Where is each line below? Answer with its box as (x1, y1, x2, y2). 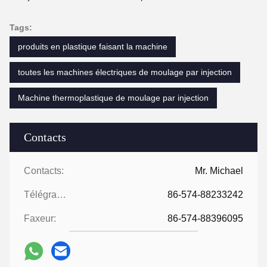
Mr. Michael (195, 166, 243, 176)
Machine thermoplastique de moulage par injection (18, 93, 209, 103)
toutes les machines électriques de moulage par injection (18, 67, 232, 77)
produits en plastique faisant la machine (18, 42, 167, 51)
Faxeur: (24, 213, 56, 223)
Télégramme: (57, 190, 66, 200)
